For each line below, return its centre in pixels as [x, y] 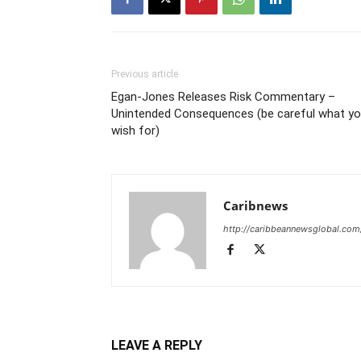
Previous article [145, 75]
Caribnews [255, 206]
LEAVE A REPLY [157, 346]
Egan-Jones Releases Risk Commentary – [223, 97]
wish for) [135, 131]
